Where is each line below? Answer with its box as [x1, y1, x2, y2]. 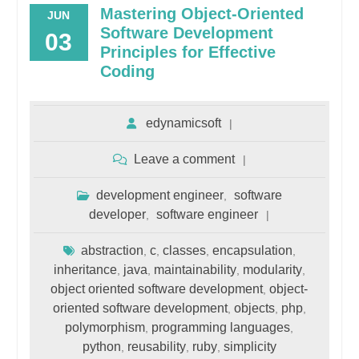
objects [233, 301, 275, 315]
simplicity [223, 339, 276, 353]
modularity [242, 262, 302, 276]
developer [89, 207, 147, 221]
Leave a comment [133, 151, 235, 166]
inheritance [53, 262, 117, 276]
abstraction [80, 243, 143, 257]
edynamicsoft [145, 115, 221, 130]
